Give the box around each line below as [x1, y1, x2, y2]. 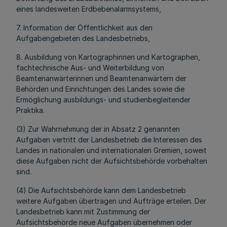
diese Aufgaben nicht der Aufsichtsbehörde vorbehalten [16, 157, 207, 165]
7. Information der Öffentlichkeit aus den [16, 23, 153, 32]
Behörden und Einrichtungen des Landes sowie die [16, 85, 184, 93]
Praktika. [16, 106, 45, 115]
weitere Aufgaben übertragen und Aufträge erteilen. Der [16, 197, 206, 205]
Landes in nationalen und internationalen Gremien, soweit [16, 146, 207, 155]
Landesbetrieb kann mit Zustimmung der [16, 207, 150, 216]
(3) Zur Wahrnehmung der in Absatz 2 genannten [16, 125, 180, 133]
